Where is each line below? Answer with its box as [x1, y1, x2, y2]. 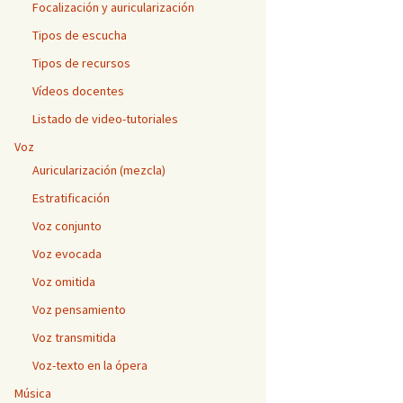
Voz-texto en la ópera [32, 357, 148, 373]
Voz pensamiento [32, 301, 126, 318]
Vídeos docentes [32, 83, 124, 99]
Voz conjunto [32, 218, 102, 234]
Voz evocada [32, 246, 102, 262]
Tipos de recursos [32, 55, 130, 71]
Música [14, 385, 51, 401]
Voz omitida [32, 273, 95, 290]
